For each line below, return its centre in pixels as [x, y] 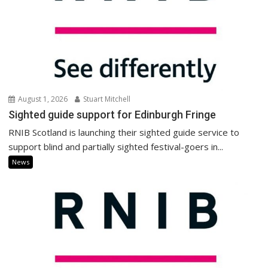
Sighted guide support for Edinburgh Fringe [112, 115]
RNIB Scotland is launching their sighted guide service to [124, 133]
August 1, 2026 [42, 99]
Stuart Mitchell [106, 99]
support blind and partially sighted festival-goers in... [116, 147]
